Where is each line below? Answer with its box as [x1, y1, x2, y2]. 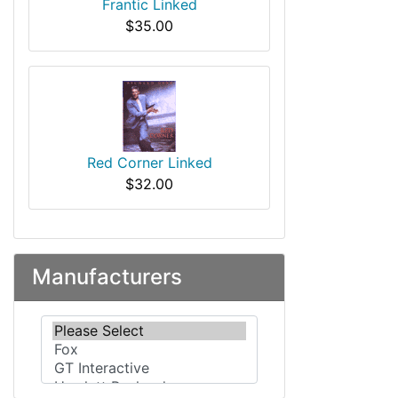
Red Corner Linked [86, 154, 212, 171]
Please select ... [39, 316, 143, 334]
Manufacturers [32, 264, 182, 290]
